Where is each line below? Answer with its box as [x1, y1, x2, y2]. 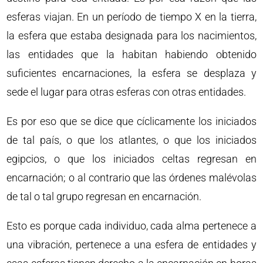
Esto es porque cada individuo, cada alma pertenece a [6, 220, 257, 232]
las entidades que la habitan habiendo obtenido [6, 48, 257, 60]
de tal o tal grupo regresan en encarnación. [6, 190, 202, 203]
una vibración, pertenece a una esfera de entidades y [6, 238, 257, 251]
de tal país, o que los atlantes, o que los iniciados [6, 134, 257, 146]
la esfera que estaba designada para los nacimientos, [6, 29, 257, 42]
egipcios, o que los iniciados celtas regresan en [6, 153, 257, 165]
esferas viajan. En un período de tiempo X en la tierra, [6, 11, 257, 23]
